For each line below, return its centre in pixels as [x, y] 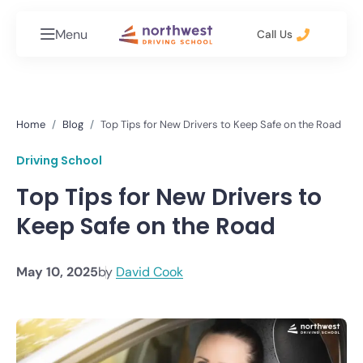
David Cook [149, 272]
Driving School [59, 160]
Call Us [276, 34]
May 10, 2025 [57, 272]
